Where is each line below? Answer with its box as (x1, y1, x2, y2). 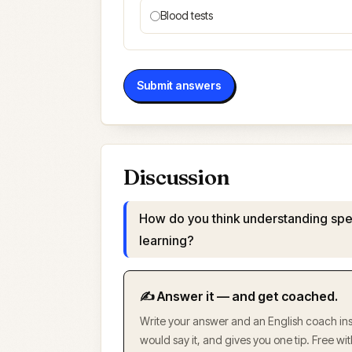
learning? (139, 233, 194, 248)
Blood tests (160, 9, 213, 22)
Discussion (123, 164, 229, 190)
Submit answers (137, 79, 222, 92)
